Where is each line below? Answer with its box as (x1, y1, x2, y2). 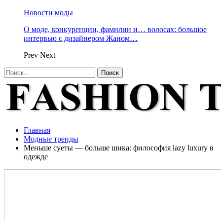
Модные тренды (24, 135, 78, 143)
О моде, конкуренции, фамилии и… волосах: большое (24, 25, 207, 34)
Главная (24, 126, 50, 134)
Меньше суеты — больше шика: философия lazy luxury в (24, 144, 214, 152)
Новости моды (24, 8, 73, 17)
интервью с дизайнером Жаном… (24, 34, 138, 42)
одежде (24, 152, 48, 161)
